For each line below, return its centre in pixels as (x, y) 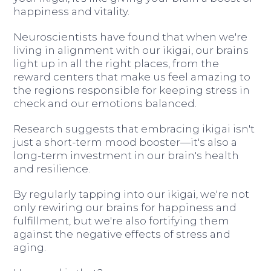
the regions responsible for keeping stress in (132, 90)
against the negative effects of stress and (122, 234)
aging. (30, 247)
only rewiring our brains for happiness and (125, 207)
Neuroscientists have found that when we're (131, 37)
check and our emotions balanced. (105, 103)
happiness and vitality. (72, 11)
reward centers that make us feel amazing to (132, 77)
